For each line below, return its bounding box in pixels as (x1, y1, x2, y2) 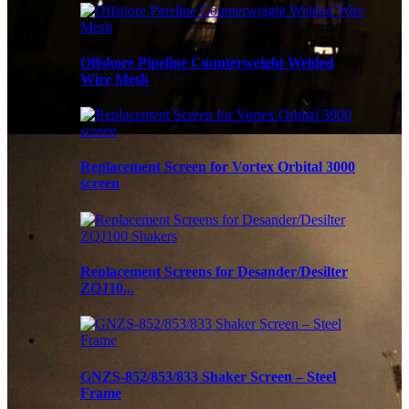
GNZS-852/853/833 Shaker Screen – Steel (80, 368, 336, 384)
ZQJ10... (80, 279, 134, 296)
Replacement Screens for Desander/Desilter (80, 263, 348, 279)
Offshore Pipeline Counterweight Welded (80, 54, 334, 70)
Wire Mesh (80, 70, 149, 87)
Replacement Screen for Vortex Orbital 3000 (80, 159, 355, 175)
